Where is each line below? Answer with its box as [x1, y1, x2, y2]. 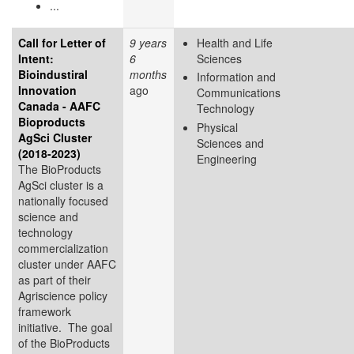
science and [18, 208, 78, 224]
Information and [197, 69, 276, 85]
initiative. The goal [18, 318, 112, 335]
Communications [197, 85, 281, 101]
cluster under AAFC [18, 255, 116, 272]
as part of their [18, 271, 91, 288]
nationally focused [18, 192, 108, 209]
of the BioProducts [18, 334, 110, 351]
